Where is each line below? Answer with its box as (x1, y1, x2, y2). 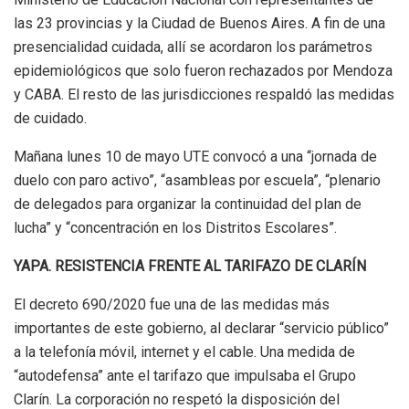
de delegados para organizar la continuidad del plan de (14, 195, 362, 214)
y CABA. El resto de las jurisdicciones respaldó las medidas (14, 86, 394, 104)
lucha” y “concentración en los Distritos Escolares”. (14, 219, 337, 237)
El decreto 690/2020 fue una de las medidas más (14, 296, 330, 314)
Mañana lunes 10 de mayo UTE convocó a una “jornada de (14, 148, 377, 166)
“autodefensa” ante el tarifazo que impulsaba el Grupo (14, 367, 356, 385)
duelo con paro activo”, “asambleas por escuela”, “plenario (14, 172, 381, 190)
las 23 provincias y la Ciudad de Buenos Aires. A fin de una (14, 15, 385, 33)
